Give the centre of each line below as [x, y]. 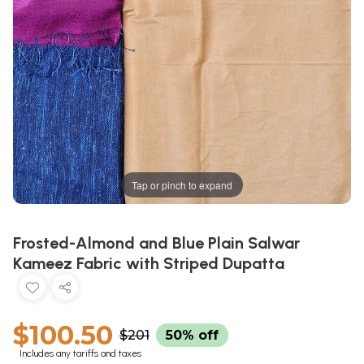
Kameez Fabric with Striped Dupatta [149, 264]
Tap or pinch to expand [182, 184]
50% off [192, 336]
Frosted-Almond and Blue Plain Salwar [156, 243]
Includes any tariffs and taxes [80, 354]
